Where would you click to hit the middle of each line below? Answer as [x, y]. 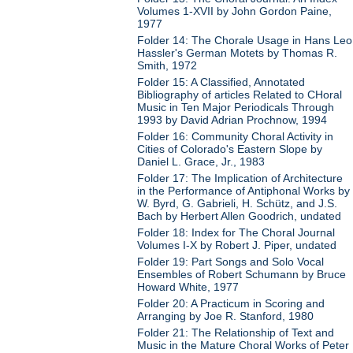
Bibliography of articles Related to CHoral [240, 95]
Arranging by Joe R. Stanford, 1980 [226, 316]
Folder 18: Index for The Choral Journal [236, 233]
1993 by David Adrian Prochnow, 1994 [232, 120]
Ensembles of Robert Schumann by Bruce [242, 275]
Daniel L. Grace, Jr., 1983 [201, 162]
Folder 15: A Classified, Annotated [221, 82]
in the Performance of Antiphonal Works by [244, 191]
